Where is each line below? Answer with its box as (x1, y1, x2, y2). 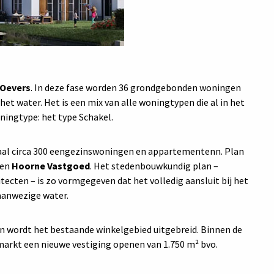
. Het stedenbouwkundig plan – (90, 160, 218, 172)
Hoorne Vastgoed (12, 160, 90, 172)
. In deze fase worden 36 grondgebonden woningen (31, 81, 241, 94)
